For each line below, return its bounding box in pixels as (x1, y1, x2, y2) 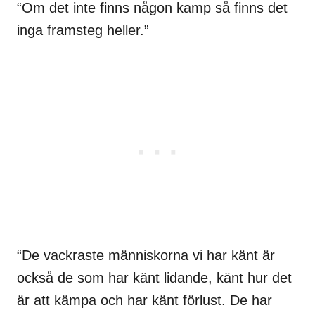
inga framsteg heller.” (17, 22, 149, 38)
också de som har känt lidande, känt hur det (17, 269, 292, 285)
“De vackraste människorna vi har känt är (17, 247, 275, 263)
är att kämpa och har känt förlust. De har (17, 292, 272, 308)
